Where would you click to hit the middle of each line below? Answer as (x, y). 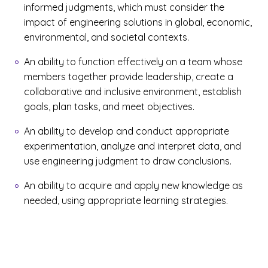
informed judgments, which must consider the (124, 7)
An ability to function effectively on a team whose (133, 62)
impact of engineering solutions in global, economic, (138, 22)
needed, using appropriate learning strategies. (126, 200)
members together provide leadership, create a (129, 77)
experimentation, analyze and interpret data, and (133, 146)
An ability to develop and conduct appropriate (127, 131)
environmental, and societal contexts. (106, 37)
